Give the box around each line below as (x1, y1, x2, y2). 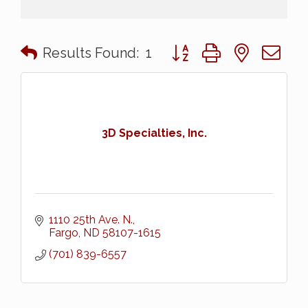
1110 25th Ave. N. (49, 213, 133, 226)
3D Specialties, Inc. (101, 126, 207, 140)
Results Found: (43, 45, 139, 61)
